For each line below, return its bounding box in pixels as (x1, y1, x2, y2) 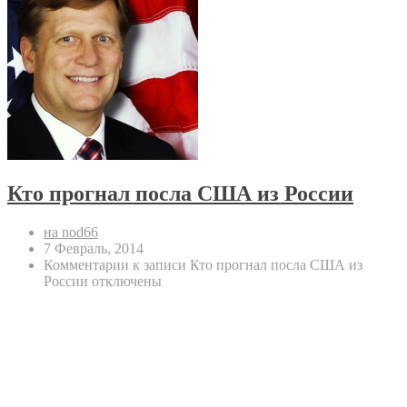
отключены (88, 273, 162, 289)
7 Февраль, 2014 (44, 240, 144, 256)
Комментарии (44, 256, 129, 273)
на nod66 (44, 223, 98, 240)
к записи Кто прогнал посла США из (129, 256, 362, 273)
